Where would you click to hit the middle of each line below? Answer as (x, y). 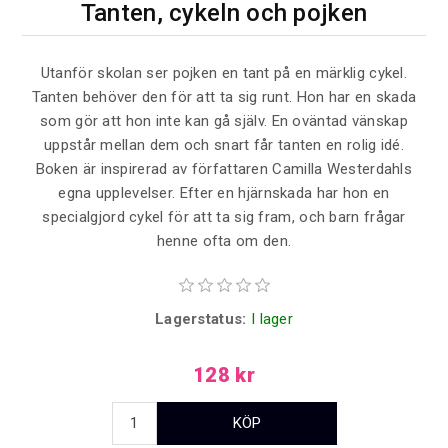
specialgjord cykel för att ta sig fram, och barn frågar (224, 217)
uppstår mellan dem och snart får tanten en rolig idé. (224, 145)
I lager (272, 319)
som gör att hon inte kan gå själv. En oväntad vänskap (224, 121)
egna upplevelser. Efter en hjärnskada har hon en (224, 193)
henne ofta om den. (224, 241)
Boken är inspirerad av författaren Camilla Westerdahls (224, 169)
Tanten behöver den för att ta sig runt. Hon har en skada (224, 97)
